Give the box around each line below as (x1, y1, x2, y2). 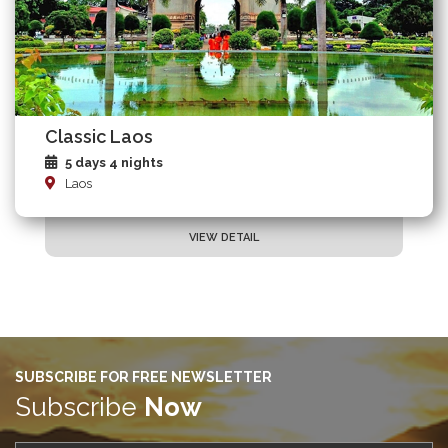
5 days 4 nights (65, 155, 163, 171)
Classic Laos (45, 126, 153, 148)
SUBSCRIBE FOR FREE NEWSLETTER (15, 369, 272, 386)
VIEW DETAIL (189, 231, 259, 245)
